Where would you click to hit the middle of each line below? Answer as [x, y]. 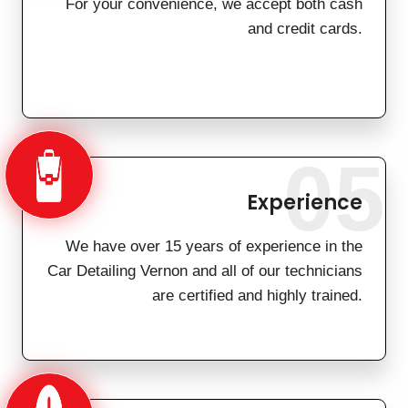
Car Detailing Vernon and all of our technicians [205, 271]
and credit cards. [305, 29]
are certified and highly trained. [257, 296]
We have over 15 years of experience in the [214, 247]
